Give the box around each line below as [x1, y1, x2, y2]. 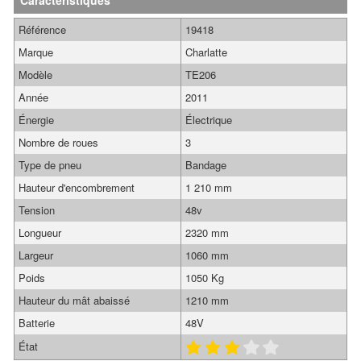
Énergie [19, 112, 54, 127]
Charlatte [185, 44, 227, 60]
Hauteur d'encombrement [19, 180, 135, 195]
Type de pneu [19, 157, 81, 172]
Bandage [185, 157, 226, 172]
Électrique [185, 112, 232, 127]
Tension [19, 202, 55, 218]
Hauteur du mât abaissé [19, 293, 130, 308]
